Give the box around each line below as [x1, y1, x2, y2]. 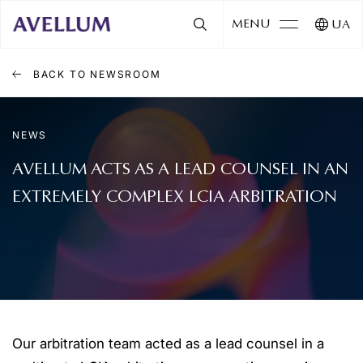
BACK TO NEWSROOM [29, 67, 161, 80]
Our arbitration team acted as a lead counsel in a [12, 335, 324, 352]
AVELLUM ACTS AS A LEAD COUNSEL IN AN [12, 161, 348, 179]
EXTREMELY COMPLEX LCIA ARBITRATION [12, 189, 337, 207]
